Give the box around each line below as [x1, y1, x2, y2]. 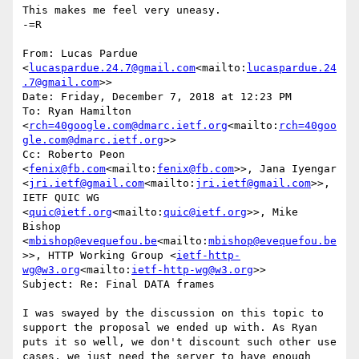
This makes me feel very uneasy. [22, 4, 221, 17]
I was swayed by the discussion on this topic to [22, 307, 324, 320]
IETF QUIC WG [22, 192, 99, 204]
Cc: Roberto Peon [22, 148, 125, 161]
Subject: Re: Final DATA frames [22, 278, 215, 291]
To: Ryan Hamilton [22, 105, 131, 118]
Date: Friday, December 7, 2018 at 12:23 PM [22, 91, 292, 103]
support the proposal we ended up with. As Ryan [22, 321, 317, 334]
